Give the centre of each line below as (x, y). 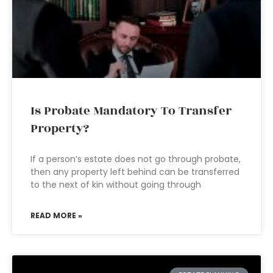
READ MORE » (56, 215)
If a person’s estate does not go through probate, (136, 159)
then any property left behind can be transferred (135, 172)
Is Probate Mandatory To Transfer (131, 111)
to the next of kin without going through (116, 185)
